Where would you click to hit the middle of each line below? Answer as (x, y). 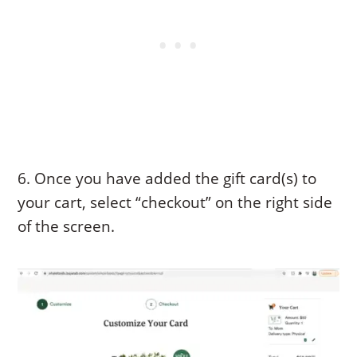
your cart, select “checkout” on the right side (175, 203)
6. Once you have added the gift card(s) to (167, 179)
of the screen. (67, 227)
